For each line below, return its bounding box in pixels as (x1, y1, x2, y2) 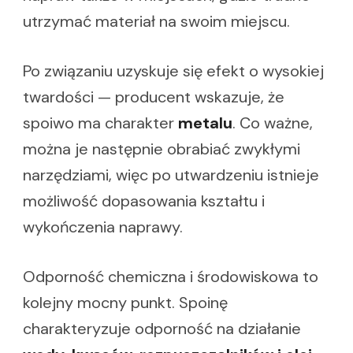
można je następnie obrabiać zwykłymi (23, 139, 300, 160)
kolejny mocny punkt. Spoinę (23, 292, 228, 314)
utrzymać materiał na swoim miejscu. (23, 11, 290, 32)
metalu (178, 113, 232, 134)
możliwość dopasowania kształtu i (23, 191, 265, 212)
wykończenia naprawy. (23, 217, 183, 238)
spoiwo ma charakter (23, 113, 178, 134)
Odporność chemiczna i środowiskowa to (23, 266, 318, 288)
